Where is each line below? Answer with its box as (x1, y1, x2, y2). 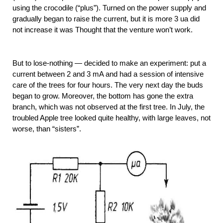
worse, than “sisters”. (12, 124, 81, 133)
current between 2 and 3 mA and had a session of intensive (12, 69, 204, 78)
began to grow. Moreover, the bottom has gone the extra (12, 91, 193, 100)
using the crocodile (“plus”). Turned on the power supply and (12, 3, 206, 12)
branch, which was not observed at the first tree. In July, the (12, 102, 205, 111)
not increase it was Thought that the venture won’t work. (12, 25, 193, 34)
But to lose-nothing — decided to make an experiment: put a (12, 58, 206, 67)
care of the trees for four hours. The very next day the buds (12, 80, 203, 89)
